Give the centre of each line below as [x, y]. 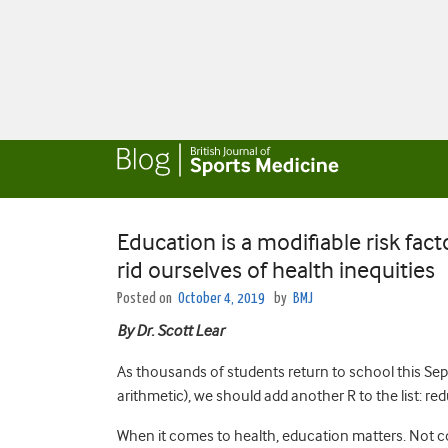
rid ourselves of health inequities [276, 270]
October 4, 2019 [221, 298]
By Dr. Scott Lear [170, 331]
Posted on [146, 298]
